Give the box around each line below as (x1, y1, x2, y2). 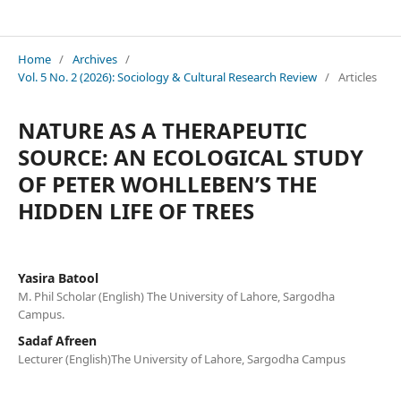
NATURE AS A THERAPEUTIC (17, 115, 307, 145)
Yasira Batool (17, 269, 98, 286)
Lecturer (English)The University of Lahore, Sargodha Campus (17, 350, 346, 367)
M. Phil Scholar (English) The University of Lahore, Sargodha (17, 287, 335, 304)
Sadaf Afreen (17, 331, 97, 349)
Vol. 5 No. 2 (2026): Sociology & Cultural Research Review (17, 68, 317, 85)
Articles (337, 68, 377, 85)
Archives (72, 50, 117, 67)
